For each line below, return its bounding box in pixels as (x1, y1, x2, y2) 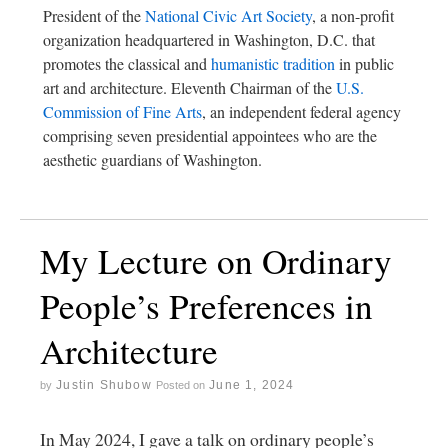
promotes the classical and (43, 53, 211, 75)
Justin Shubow (56, 378, 152, 393)
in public (335, 53, 394, 75)
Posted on (156, 379, 206, 392)
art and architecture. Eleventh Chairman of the (43, 77, 336, 99)
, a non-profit (312, 5, 394, 27)
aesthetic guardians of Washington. (43, 149, 262, 171)
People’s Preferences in (40, 282, 373, 330)
